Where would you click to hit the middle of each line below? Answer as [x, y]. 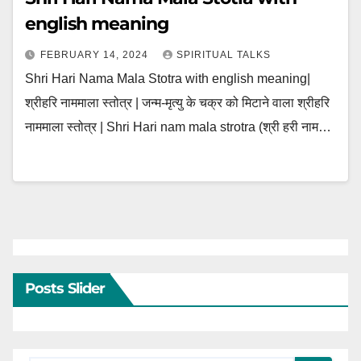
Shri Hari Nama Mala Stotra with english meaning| [168, 79]
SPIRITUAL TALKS [224, 55]
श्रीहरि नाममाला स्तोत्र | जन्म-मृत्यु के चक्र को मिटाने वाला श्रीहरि [177, 103]
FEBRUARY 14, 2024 [96, 55]
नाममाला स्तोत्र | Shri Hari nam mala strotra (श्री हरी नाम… [178, 127]
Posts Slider [65, 288]
